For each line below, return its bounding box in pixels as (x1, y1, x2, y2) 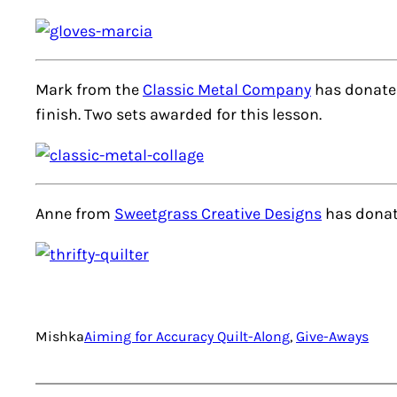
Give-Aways (296, 328, 369, 345)
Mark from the (35, 80, 143, 99)
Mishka (35, 328, 84, 345)
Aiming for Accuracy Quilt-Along (84, 328, 290, 345)
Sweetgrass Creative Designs (114, 204, 322, 223)
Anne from (35, 204, 114, 223)
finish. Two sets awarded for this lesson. (35, 105, 322, 124)
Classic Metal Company (143, 80, 311, 99)
